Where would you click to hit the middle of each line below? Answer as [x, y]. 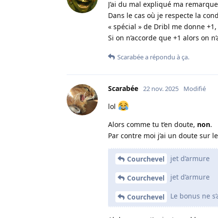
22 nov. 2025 [161, 88]
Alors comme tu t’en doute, [153, 124]
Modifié [195, 88]
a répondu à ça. [166, 57]
